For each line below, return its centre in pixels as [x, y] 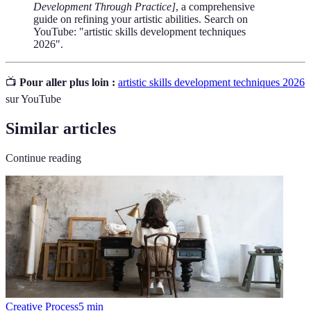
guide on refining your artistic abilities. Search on [141, 19]
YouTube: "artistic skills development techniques [140, 32]
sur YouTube [33, 99]
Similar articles [61, 129]
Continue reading [43, 158]
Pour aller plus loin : [67, 83]
